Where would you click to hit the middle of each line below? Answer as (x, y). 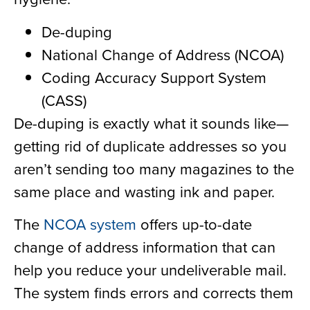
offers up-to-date (194, 224)
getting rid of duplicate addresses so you (150, 145)
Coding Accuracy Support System (154, 77)
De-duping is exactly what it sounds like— (151, 122)
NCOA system (90, 224)
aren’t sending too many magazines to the (154, 168)
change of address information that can (145, 246)
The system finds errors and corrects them (154, 292)
